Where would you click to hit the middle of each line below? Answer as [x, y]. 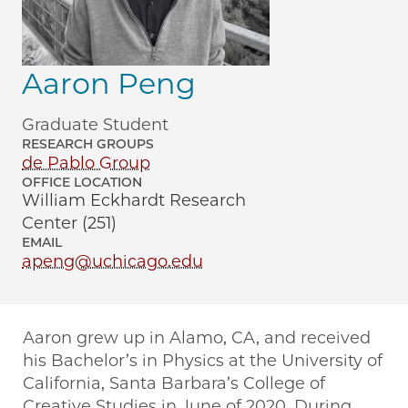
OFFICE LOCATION [82, 183]
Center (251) [69, 224]
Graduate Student [95, 125]
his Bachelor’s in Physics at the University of [203, 361]
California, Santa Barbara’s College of [174, 384]
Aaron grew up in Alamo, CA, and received [197, 338]
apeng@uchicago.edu [112, 262]
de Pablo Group [86, 163]
